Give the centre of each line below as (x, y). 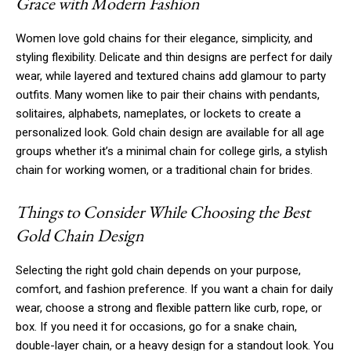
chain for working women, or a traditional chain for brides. (164, 170)
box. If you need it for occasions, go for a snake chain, (156, 326)
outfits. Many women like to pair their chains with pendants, (168, 94)
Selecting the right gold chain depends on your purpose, (158, 270)
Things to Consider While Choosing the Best (163, 212)
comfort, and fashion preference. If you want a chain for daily (174, 289)
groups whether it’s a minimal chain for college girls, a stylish (172, 151)
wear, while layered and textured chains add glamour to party (171, 76)
